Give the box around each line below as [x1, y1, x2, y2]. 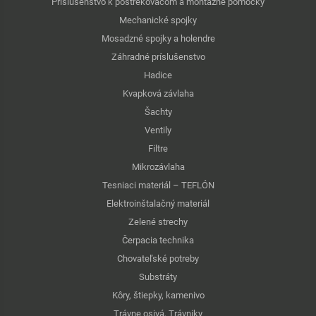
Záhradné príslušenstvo [111, 51, 205, 62]
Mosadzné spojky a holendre [101, 33, 215, 44]
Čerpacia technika [122, 235, 194, 245]
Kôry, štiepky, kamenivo [111, 290, 205, 300]
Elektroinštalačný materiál [107, 198, 209, 209]
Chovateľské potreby [117, 253, 199, 264]
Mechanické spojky [119, 15, 197, 25]
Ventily [145, 125, 171, 135]
